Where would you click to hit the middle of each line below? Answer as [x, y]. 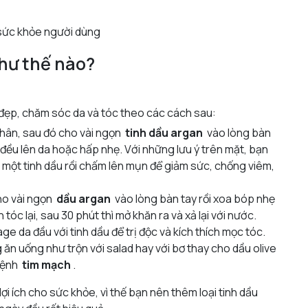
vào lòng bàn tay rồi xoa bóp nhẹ [193, 198]
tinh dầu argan [163, 132]
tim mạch [46, 264]
